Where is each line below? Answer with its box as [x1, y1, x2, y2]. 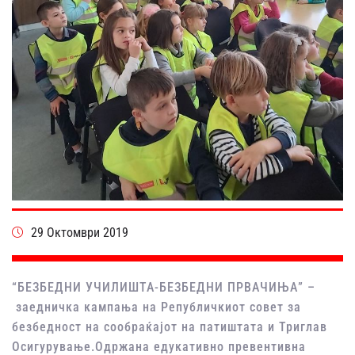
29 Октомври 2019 [31, 224, 128, 240]
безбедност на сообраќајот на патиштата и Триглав [12, 319, 327, 334]
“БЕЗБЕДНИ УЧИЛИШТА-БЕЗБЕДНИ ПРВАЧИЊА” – [12, 279, 315, 295]
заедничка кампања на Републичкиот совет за [12, 299, 301, 315]
